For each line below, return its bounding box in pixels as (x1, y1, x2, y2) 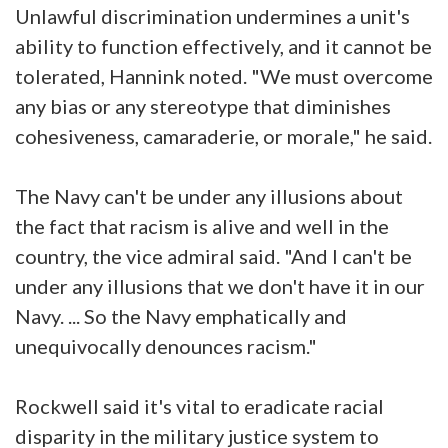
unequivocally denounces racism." (15, 333, 317, 358)
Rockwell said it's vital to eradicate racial (15, 393, 384, 418)
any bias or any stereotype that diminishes (15, 93, 391, 118)
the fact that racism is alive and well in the (15, 213, 389, 238)
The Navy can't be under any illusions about (15, 183, 403, 208)
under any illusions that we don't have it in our (15, 273, 425, 298)
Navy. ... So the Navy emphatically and (15, 303, 347, 328)
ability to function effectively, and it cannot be (15, 33, 432, 58)
